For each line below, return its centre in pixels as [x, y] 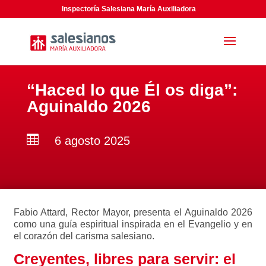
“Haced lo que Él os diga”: [132, 90]
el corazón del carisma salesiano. [84, 236]
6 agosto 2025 [92, 141]
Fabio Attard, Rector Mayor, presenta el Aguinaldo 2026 [133, 212]
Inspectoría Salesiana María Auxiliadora [129, 9]
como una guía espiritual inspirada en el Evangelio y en [133, 224]
